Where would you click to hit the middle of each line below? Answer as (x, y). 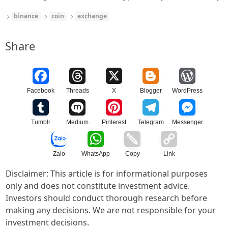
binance (26, 16)
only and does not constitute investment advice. (98, 186)
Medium (77, 122)
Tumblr (41, 122)
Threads (77, 91)
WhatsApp (96, 154)
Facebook (41, 91)
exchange (92, 16)
